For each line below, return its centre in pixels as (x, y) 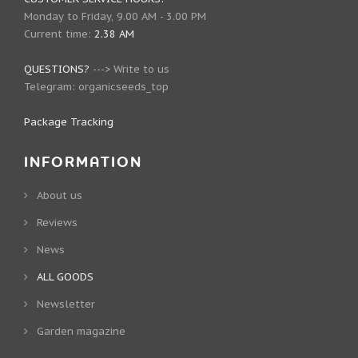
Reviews (57, 222)
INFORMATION (83, 162)
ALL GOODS (65, 276)
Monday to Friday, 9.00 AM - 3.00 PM (115, 16)
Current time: (59, 34)
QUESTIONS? (57, 69)
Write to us (141, 69)
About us (60, 195)
